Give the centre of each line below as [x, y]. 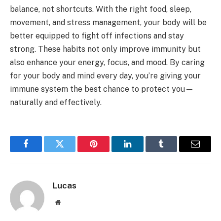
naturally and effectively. [56, 102]
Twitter [72, 151]
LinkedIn [143, 151]
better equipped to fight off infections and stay [97, 36]
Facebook [42, 151]
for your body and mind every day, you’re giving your [105, 75]
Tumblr [174, 151]
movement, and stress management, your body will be [108, 22]
